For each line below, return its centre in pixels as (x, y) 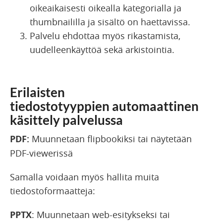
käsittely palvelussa (66, 120)
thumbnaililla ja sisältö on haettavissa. (110, 22)
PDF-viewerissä (41, 153)
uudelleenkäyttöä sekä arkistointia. (102, 49)
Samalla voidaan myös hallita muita (84, 177)
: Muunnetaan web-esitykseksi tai (101, 214)
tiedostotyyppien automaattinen (104, 106)
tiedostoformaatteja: (53, 191)
